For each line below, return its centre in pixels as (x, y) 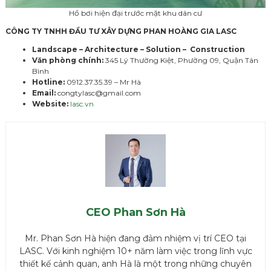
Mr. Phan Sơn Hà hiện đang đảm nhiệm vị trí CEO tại (135, 238)
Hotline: (48, 82)
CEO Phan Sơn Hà (135, 212)
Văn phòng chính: (68, 60)
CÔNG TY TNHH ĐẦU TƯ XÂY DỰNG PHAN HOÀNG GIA (111, 31)
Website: (50, 103)
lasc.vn (82, 103)
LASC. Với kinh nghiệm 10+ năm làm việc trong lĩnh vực (135, 251)
